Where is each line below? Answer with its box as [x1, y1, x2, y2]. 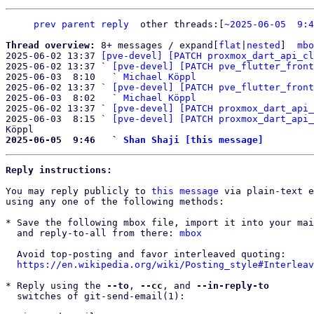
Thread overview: [6, 40, 101, 50]
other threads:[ [140, 19, 224, 29]
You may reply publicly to [6, 186, 151, 196]
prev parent [34, 19, 95, 29]
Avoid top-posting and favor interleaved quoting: [6, 249, 17, 259]
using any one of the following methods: [6, 196, 224, 207]
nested [247, 40, 280, 50]
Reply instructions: [6, 165, 112, 175]
